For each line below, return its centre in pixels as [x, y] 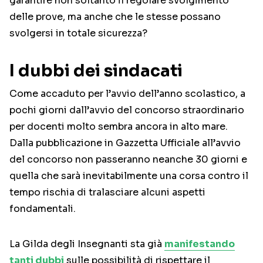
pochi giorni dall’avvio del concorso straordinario [127, 110]
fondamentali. [43, 209]
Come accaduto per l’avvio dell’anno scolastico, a [127, 94]
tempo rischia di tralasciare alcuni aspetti [107, 193]
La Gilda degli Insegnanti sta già [87, 244]
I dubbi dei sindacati [96, 71]
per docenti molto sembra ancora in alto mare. [119, 127]
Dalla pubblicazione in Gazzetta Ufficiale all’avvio [125, 143]
